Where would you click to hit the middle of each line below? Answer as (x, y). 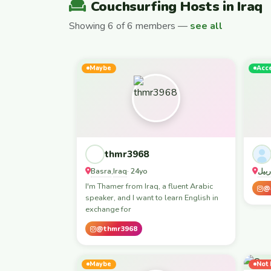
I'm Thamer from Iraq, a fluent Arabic (149, 186)
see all (206, 26)
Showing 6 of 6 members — (129, 26)
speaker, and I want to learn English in (152, 198)
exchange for (108, 209)
